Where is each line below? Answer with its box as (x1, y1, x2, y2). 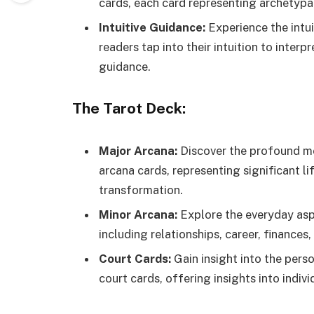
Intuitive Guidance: (99, 20, 205, 35)
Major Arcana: (99, 143, 177, 158)
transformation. (99, 182, 183, 197)
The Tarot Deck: (72, 99, 186, 117)
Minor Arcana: (99, 207, 177, 222)
